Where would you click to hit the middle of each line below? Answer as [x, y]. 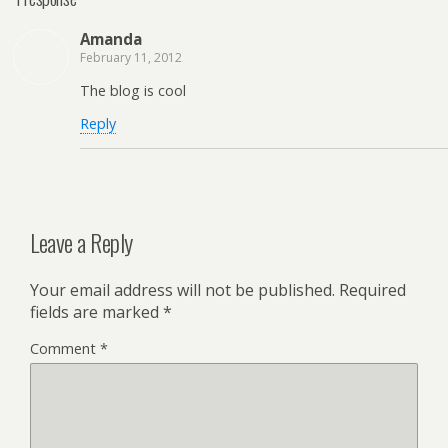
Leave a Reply [81, 241]
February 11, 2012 [131, 58]
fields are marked [96, 312]
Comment [65, 349]
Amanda [111, 39]
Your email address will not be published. [182, 290]
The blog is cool [133, 90]
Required [372, 290]
